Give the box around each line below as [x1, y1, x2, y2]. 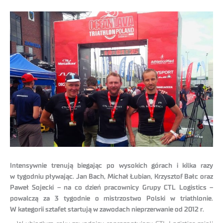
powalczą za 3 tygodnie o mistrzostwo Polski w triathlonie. [10, 195, 213, 203]
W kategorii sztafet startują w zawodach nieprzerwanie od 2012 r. [10, 206, 204, 214]
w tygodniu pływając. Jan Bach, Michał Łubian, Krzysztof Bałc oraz [10, 173, 213, 181]
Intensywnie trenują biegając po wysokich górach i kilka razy [10, 162, 213, 170]
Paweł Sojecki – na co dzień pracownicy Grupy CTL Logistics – [10, 184, 213, 192]
